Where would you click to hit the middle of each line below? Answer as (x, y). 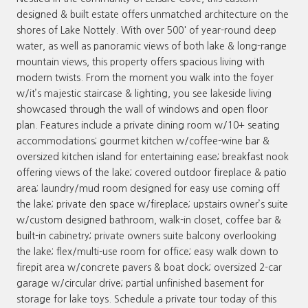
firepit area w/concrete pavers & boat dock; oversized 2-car (149, 267)
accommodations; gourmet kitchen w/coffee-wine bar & (143, 141)
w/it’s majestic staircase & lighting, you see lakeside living (144, 93)
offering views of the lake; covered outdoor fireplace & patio (152, 172)
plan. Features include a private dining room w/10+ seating (148, 125)
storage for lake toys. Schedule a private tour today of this (146, 299)
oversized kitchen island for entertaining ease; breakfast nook (153, 156)
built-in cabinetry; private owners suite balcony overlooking (146, 235)
